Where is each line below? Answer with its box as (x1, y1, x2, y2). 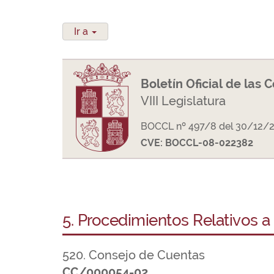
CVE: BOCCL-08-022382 (141, 137, 253, 149)
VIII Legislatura (141, 94, 226, 108)
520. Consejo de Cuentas (62, 248, 205, 262)
